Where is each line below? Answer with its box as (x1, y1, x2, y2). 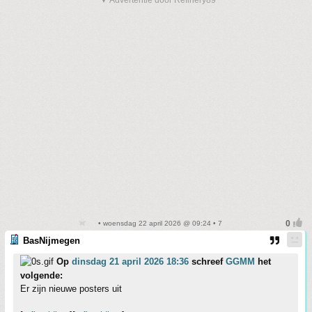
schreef (189, 256, 226, 267)
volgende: (20, 270, 63, 281)
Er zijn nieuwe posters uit (20, 283, 122, 294)
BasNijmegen (23, 235, 80, 246)
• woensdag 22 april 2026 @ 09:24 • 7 (95, 219, 222, 227)
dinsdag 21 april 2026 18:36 (72, 256, 189, 267)
